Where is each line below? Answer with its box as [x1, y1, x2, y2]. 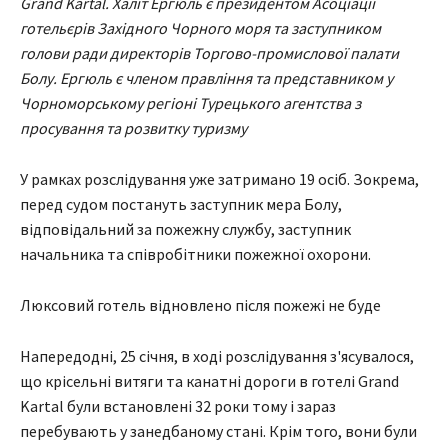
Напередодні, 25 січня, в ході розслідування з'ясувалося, [20, 346, 414, 367]
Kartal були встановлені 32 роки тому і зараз [20, 396, 336, 417]
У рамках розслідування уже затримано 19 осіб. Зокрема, [20, 169, 419, 190]
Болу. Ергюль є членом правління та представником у [20, 68, 393, 89]
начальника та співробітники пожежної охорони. [20, 244, 371, 265]
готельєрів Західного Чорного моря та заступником [20, 18, 381, 39]
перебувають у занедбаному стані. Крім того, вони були [20, 421, 417, 442]
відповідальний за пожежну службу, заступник [20, 219, 351, 240]
